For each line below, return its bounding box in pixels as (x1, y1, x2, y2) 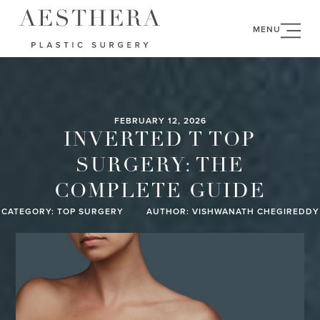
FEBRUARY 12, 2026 (114, 114, 206, 127)
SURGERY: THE (75, 156, 244, 176)
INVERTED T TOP (64, 131, 256, 151)
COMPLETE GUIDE (54, 182, 266, 202)
